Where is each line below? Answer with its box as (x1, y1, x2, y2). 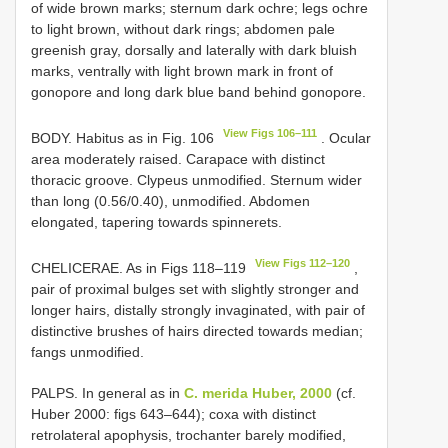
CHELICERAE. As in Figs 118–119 (31, 259, 250, 276)
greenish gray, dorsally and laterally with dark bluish (31, 42, 357, 59)
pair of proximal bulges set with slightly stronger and (31, 280, 359, 297)
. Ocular (317, 129, 372, 146)
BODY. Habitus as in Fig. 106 (31, 129, 218, 146)
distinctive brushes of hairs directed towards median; (31, 322, 363, 339)
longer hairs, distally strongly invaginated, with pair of (31, 301, 365, 318)
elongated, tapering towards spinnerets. (31, 213, 282, 230)
